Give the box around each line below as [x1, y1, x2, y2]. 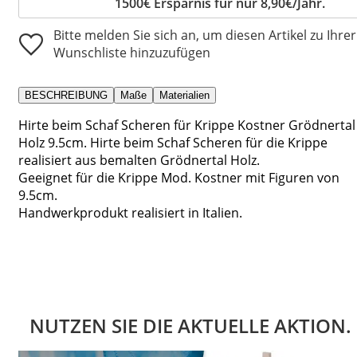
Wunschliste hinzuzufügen [53, 43, 210, 61]
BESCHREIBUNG [25, 88, 108, 101]
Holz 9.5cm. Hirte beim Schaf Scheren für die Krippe [18, 133, 328, 151]
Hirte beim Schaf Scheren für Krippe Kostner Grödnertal [18, 116, 355, 134]
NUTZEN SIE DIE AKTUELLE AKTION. [29, 312, 351, 339]
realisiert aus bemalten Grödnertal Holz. [18, 151, 260, 169]
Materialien [159, 88, 210, 101]
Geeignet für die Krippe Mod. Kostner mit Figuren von [18, 168, 339, 186]
